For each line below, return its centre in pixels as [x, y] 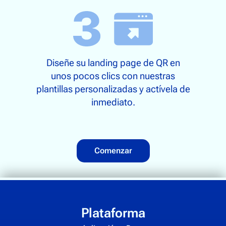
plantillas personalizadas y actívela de [113, 89]
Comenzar [113, 151]
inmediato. [113, 102]
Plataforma [113, 213]
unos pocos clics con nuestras [113, 76]
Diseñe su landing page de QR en [113, 63]
